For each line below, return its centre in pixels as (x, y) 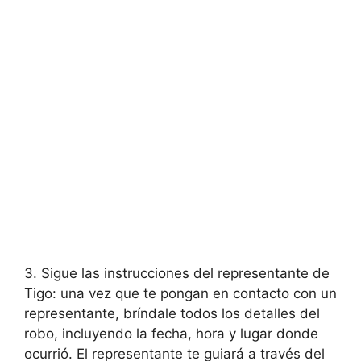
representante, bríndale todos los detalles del (172, 313)
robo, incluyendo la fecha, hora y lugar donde (171, 334)
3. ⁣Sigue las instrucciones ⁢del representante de (177, 273)
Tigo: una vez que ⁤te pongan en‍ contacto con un (180, 293)
